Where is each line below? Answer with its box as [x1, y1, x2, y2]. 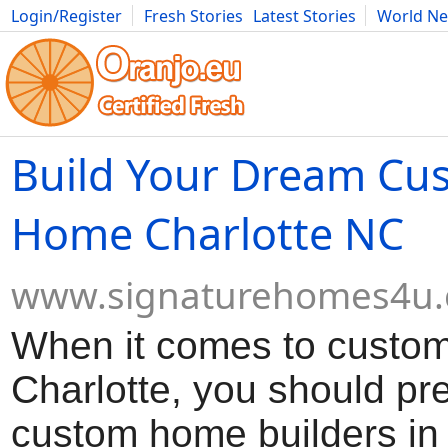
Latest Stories [253, 5, 356, 27]
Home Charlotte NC [11, 204, 404, 263]
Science [324, 27, 381, 49]
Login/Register [11, 5, 122, 27]
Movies [11, 27, 65, 49]
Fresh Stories [144, 5, 243, 27]
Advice [265, 27, 314, 49]
